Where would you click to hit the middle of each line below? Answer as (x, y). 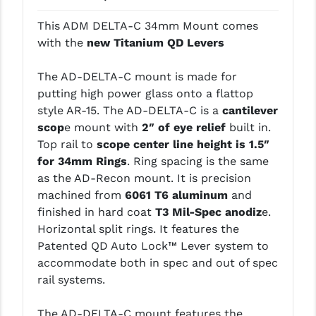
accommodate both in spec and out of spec (157, 263)
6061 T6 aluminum (176, 195)
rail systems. (71, 280)
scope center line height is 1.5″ (183, 145)
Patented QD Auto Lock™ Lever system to (153, 246)
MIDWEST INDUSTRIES (65, 73)
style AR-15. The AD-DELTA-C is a (129, 111)
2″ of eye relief (182, 128)
